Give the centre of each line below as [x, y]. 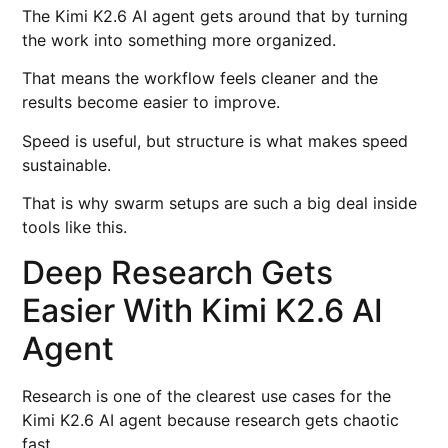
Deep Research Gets [178, 272]
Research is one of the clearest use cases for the [207, 395]
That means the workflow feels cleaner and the [200, 78]
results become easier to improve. [151, 102]
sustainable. [67, 164]
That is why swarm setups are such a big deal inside [220, 203]
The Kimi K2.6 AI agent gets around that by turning [215, 15]
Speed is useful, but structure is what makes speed [215, 140]
